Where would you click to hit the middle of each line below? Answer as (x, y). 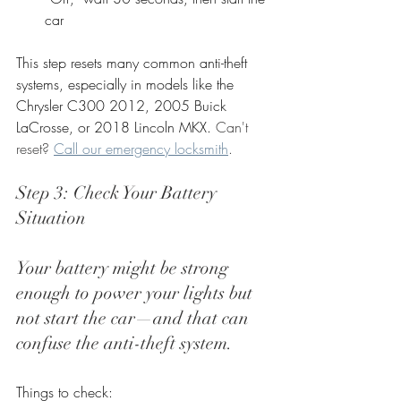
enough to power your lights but (137, 293)
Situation (51, 218)
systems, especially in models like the (127, 84)
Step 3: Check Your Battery (119, 192)
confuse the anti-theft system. (124, 343)
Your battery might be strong (124, 268)
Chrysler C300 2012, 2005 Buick (124, 105)
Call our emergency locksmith (141, 148)
